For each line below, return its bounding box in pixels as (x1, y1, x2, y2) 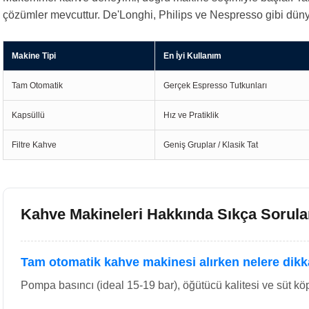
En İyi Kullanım (163, 51, 221, 61)
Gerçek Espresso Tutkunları (163, 81, 267, 90)
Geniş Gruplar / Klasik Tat (163, 140, 258, 150)
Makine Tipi (12, 51, 56, 61)
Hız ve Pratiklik (163, 110, 219, 120)
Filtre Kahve (12, 140, 57, 150)
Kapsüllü (12, 110, 45, 120)
